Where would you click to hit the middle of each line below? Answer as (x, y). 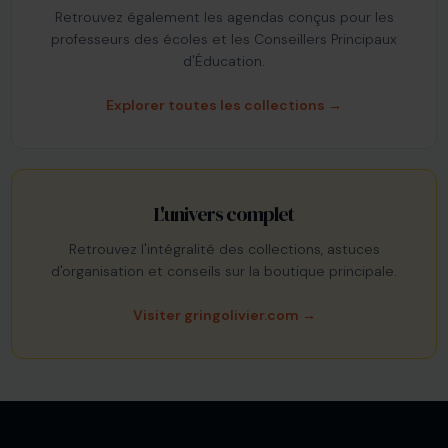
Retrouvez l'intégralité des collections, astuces (224, 248)
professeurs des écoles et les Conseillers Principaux (224, 38)
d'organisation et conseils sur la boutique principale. (224, 270)
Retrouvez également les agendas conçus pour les (224, 16)
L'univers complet (224, 213)
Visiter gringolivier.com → (224, 314)
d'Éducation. (224, 60)
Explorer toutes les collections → (224, 104)
